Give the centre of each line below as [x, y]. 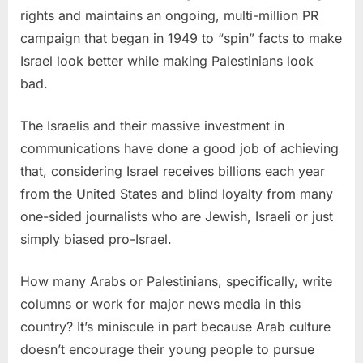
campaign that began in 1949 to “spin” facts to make [181, 38]
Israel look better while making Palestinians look [167, 60]
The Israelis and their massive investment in [152, 125]
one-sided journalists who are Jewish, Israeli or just [177, 216]
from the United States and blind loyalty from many [177, 193]
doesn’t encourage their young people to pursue [167, 349]
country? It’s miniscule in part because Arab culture [175, 326]
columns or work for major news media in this [160, 303]
